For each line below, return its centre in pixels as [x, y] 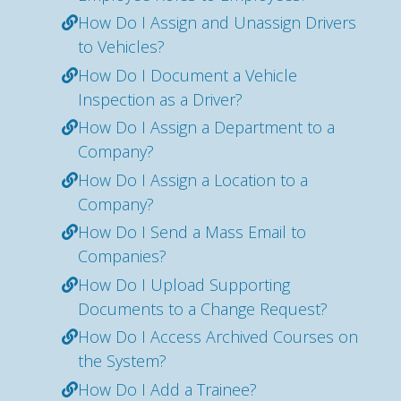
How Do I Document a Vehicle [188, 75]
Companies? [122, 256]
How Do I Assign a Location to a [193, 179]
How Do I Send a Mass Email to [192, 232]
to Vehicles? [121, 47]
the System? [122, 361]
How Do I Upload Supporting [184, 284]
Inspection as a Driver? [160, 99]
